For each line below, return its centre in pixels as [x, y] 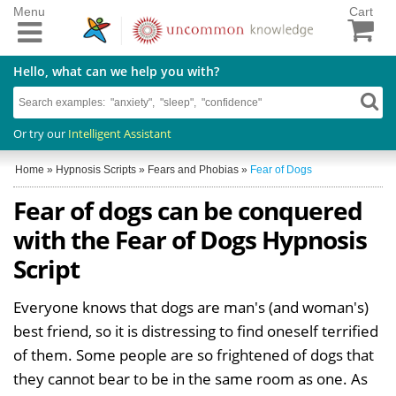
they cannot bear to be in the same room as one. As [190, 378]
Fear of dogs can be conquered [188, 210]
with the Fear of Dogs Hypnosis [190, 239]
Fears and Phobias [193, 169]
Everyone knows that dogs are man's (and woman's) [191, 307]
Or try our [41, 133]
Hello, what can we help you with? [116, 71]
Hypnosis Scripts [96, 169]
